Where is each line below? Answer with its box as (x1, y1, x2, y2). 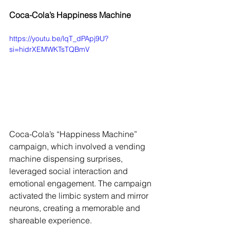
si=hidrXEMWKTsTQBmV (9, 45, 90, 54)
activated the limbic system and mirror (9, 190, 150, 201)
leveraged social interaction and (9, 166, 130, 177)
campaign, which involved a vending (9, 141, 147, 152)
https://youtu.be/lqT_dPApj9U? (9, 34, 108, 44)
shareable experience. (9, 215, 92, 226)
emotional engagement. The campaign (9, 178, 154, 189)
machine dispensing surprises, (9, 154, 125, 164)
